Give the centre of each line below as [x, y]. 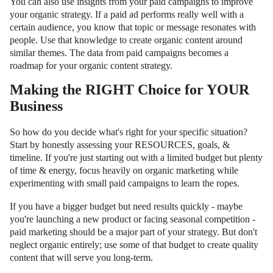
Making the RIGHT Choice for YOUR [129, 89]
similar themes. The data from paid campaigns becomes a [119, 52]
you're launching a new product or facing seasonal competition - [133, 219]
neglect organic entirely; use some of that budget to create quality [134, 244]
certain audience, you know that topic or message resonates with [133, 27]
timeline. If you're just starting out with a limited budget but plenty [136, 157]
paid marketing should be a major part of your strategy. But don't [133, 232]
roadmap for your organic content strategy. [91, 65]
